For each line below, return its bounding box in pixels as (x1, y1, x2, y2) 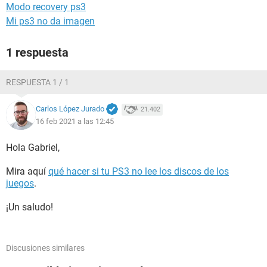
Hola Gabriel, (6, 142, 60, 153)
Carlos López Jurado (36, 104, 104, 114)
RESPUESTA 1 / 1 (6, 77, 69, 87)
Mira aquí (6, 166, 48, 177)
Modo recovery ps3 (6, 1, 86, 13)
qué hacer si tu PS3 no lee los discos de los (48, 166, 229, 177)
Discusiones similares (6, 243, 85, 253)
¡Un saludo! (6, 201, 53, 213)
